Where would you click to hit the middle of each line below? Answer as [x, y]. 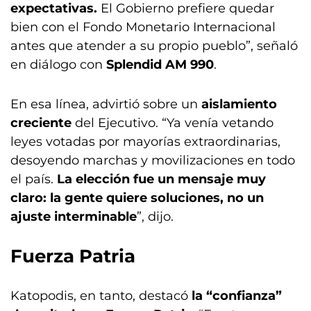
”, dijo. [155, 217]
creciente [41, 123]
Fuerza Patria [73, 256]
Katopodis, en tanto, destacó [101, 296]
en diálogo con [58, 65]
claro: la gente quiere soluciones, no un [137, 198]
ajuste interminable [74, 217]
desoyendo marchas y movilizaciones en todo [153, 160]
